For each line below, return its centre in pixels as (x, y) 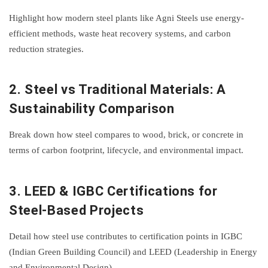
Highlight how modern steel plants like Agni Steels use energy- (127, 18)
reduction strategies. (46, 49)
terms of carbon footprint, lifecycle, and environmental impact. (126, 150)
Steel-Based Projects (77, 210)
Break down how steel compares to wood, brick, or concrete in (126, 135)
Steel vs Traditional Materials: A (125, 89)
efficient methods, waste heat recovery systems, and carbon (120, 33)
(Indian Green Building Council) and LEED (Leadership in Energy (133, 252)
